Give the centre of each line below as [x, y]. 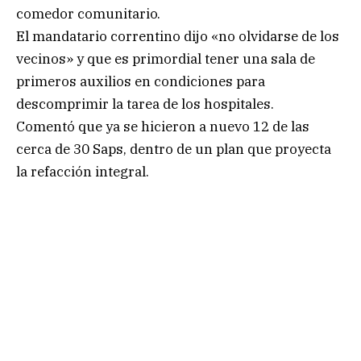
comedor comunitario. [88, 13]
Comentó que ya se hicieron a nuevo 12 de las [163, 126]
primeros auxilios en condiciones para [141, 81]
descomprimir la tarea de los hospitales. [145, 104]
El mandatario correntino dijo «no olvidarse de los [178, 36]
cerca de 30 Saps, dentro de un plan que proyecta [174, 149]
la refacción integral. [83, 171]
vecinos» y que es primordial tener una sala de [166, 58]
